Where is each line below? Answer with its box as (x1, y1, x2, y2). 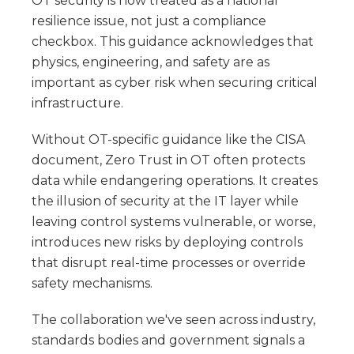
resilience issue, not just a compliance (32, 13, 266, 28)
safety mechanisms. (32, 275, 153, 291)
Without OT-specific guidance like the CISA (32, 131, 305, 147)
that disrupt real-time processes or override (32, 254, 306, 270)
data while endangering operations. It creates (32, 172, 318, 188)
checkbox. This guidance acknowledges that (32, 33, 314, 49)
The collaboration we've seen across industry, (32, 311, 315, 327)
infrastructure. (32, 95, 123, 111)
